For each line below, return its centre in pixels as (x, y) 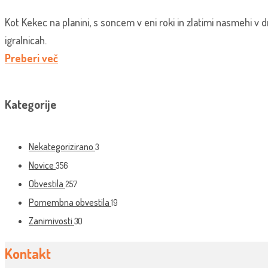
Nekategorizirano (62, 146)
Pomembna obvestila (70, 202)
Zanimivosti (51, 220)
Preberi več (31, 58)
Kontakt (28, 253)
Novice (42, 165)
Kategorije (31, 104)
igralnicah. (26, 40)
